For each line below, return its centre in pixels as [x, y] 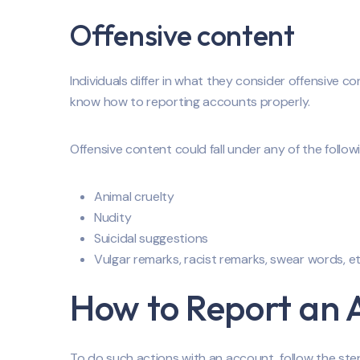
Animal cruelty [134, 197]
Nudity [113, 218]
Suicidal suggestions [151, 239]
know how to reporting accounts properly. [190, 102]
